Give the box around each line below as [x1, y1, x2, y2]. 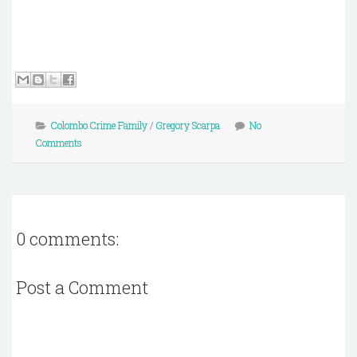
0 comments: [16, 227, 119, 251]
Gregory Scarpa [156, 119, 220, 131]
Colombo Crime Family [51, 119, 147, 131]
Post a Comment [16, 275, 148, 299]
